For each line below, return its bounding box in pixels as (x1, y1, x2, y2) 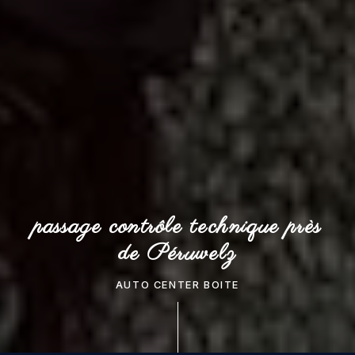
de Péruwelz (118, 238, 237, 269)
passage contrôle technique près (33, 211, 322, 242)
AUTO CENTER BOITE (115, 278, 240, 291)
